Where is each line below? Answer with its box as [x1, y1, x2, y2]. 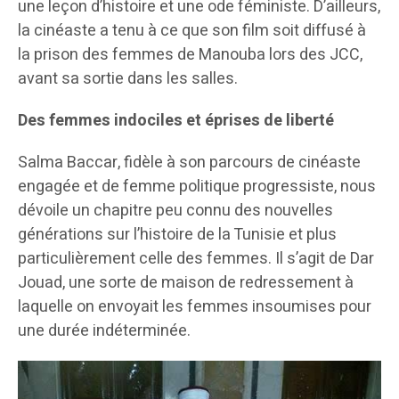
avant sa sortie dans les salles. [18, 67, 238, 92]
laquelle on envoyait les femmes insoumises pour [18, 295, 371, 320]
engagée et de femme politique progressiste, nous [18, 175, 376, 199]
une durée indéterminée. [18, 319, 191, 344]
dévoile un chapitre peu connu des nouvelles [18, 199, 333, 224]
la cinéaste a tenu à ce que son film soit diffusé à [18, 19, 366, 44]
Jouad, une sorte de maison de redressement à [18, 271, 354, 296]
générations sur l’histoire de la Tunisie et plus [18, 223, 337, 248]
